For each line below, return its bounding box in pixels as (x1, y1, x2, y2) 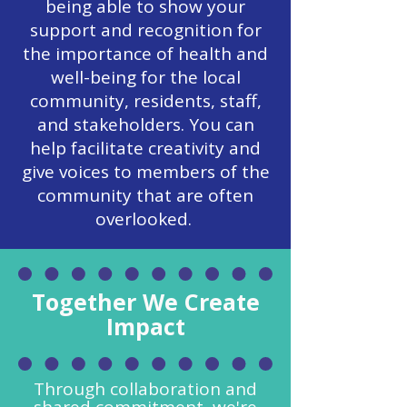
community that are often (37, 184, 253, 207)
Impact (105, 311, 185, 342)
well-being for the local (50, 65, 241, 89)
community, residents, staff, (29, 89, 262, 113)
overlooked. (94, 207, 196, 231)
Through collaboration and (34, 377, 257, 401)
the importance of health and (23, 42, 268, 65)
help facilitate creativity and (30, 136, 261, 160)
